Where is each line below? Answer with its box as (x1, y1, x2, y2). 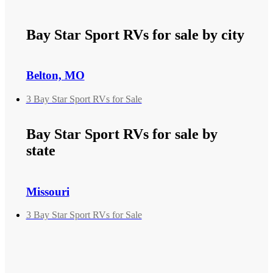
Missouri (26, 185, 69, 198)
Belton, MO (26, 68, 85, 82)
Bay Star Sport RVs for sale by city (26, 26, 244, 43)
